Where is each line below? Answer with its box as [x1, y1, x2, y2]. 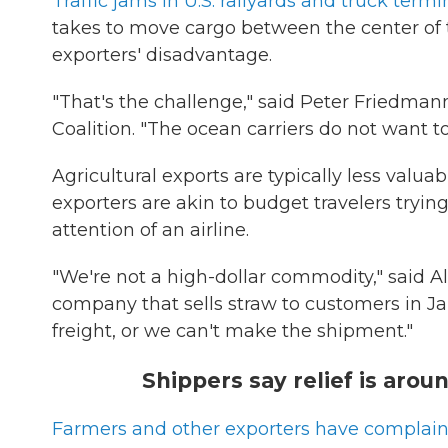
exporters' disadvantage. [52, 44, 272, 66]
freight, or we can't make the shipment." [52, 320, 413, 342]
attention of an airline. [52, 219, 249, 241]
